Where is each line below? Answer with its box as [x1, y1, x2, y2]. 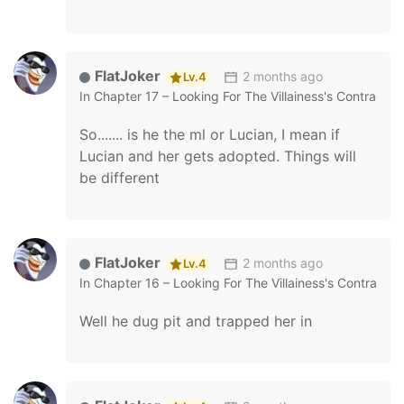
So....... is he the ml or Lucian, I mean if [79, 125, 340, 143]
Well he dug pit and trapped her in [79, 312, 312, 330]
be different [79, 169, 160, 187]
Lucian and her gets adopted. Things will [79, 147, 356, 165]
